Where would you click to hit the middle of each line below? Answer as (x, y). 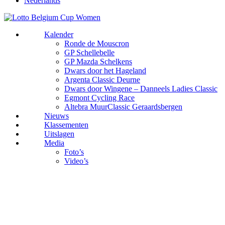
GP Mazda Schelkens (98, 61)
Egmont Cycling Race (99, 97)
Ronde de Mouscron (97, 43)
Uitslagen (59, 134)
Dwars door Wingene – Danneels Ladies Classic (141, 88)
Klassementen (66, 125)
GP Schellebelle (89, 52)
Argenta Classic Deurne (102, 79)
